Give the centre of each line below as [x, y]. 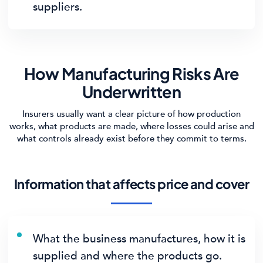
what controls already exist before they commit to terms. [131, 139]
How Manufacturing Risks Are [131, 73]
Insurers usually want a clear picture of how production [131, 114]
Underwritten [131, 92]
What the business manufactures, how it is [139, 239]
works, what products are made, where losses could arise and [131, 127]
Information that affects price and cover [131, 184]
